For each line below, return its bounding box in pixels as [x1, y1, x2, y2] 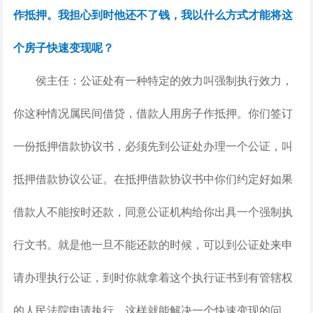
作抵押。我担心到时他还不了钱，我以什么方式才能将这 [13, 6, 293, 22]
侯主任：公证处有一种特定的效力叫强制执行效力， [13, 72, 293, 88]
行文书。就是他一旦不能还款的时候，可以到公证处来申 [13, 236, 293, 252]
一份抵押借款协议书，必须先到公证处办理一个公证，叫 [13, 138, 293, 154]
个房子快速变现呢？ [13, 39, 114, 55]
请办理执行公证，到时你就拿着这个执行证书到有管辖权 [13, 269, 293, 285]
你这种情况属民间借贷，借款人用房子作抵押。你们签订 [13, 105, 293, 121]
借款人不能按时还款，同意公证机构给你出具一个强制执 [13, 203, 293, 219]
